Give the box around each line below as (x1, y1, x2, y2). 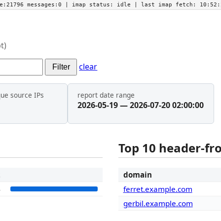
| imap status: (65, 1, 117, 8)
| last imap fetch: (131, 1, 200, 8)
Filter (52, 62, 70, 71)
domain (123, 170, 152, 180)
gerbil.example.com (123, 198, 193, 209)
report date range (77, 90, 135, 100)
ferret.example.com (123, 184, 192, 194)
